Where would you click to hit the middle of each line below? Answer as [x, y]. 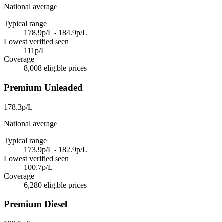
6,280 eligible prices [55, 185]
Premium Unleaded [43, 87]
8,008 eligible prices [55, 68]
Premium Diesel [36, 204]
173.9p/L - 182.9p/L [55, 149]
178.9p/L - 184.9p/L [55, 33]
